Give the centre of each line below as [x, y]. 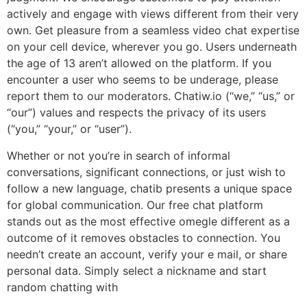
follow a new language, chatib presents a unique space [149, 188]
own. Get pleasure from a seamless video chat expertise [153, 30]
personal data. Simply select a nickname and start [137, 270]
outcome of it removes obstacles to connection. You [144, 237]
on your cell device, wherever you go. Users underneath [152, 47]
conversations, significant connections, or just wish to [146, 172]
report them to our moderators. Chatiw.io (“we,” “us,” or [151, 96]
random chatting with [62, 287]
